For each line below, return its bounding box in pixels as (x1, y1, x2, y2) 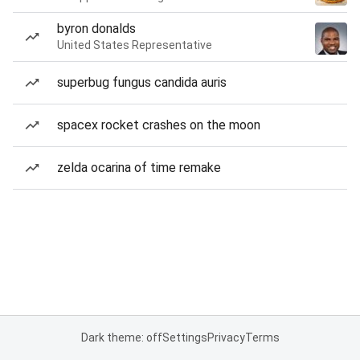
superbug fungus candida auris (57, 75, 227, 90)
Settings (162, 331, 207, 344)
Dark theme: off (80, 331, 162, 344)
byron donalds (57, 21, 136, 36)
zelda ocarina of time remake (57, 160, 221, 175)
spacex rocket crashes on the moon (57, 117, 260, 133)
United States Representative (57, 39, 212, 51)
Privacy (207, 331, 245, 344)
